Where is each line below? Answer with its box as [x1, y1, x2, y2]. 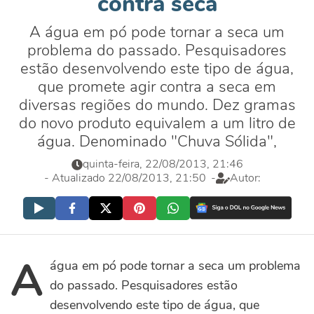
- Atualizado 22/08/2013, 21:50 [44, 170, 206, 186]
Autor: [230, 170, 261, 186]
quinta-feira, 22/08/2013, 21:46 [82, 156, 243, 172]
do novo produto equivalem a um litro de [18, 113, 296, 134]
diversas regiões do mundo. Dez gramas [18, 95, 296, 116]
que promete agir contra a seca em [38, 76, 276, 97]
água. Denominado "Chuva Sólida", [37, 131, 277, 152]
